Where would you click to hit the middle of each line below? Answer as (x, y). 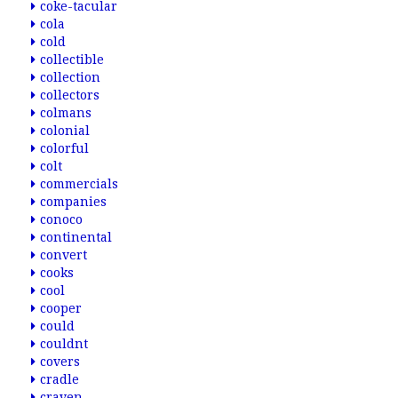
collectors (70, 95)
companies (73, 202)
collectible (72, 60)
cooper (61, 308)
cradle (60, 379)
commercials (79, 184)
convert (64, 255)
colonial (65, 131)
